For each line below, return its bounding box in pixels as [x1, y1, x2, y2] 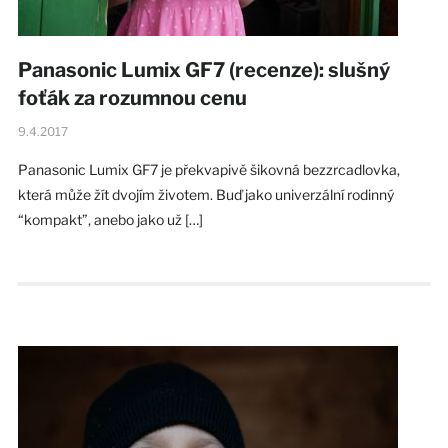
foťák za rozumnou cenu [17, 85, 247, 110]
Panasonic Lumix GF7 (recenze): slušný [17, 57, 390, 82]
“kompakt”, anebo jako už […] [17, 210, 203, 228]
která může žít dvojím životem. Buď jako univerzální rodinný [17, 185, 394, 203]
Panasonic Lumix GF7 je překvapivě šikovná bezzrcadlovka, [17, 160, 400, 178]
